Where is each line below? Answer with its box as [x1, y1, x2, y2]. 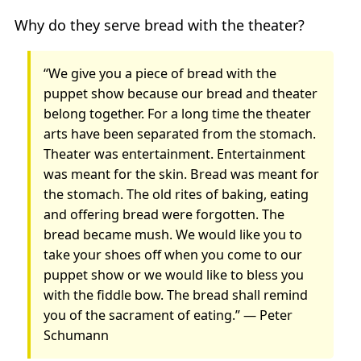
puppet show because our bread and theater [44, 84, 318, 102]
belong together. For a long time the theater [44, 104, 312, 122]
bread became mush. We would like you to [44, 225, 303, 243]
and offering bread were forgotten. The [44, 205, 285, 223]
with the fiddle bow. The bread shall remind [44, 285, 309, 304]
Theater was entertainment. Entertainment [44, 144, 306, 163]
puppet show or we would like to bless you [44, 265, 305, 284]
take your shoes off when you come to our [44, 245, 303, 263]
